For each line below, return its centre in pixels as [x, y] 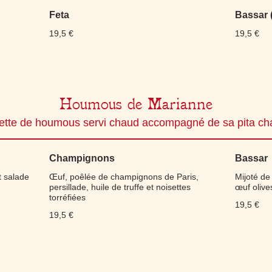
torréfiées [67, 197]
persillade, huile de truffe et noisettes [120, 187]
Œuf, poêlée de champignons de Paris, [124, 177]
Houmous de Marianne [136, 104]
